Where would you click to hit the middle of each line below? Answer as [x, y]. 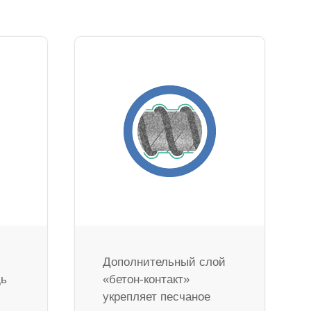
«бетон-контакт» [146, 280]
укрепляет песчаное [157, 297]
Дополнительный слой [165, 262]
